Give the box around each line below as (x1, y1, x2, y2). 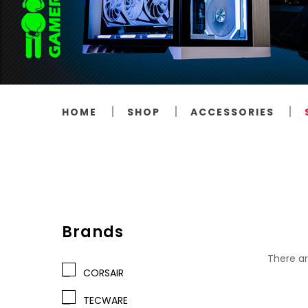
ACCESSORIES (190, 104, 274, 119)
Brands (62, 221, 124, 243)
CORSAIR (78, 265, 124, 280)
